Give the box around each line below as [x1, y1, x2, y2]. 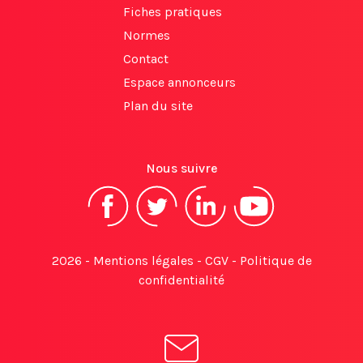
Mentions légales [92, 253, 194, 268]
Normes [123, 28, 170, 43]
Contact [123, 51, 169, 66]
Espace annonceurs [123, 75, 236, 90]
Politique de [239, 253, 312, 268]
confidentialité [139, 272, 224, 288]
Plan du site [123, 98, 193, 113]
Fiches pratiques [123, 4, 222, 19]
